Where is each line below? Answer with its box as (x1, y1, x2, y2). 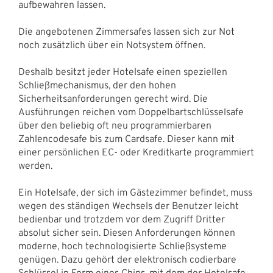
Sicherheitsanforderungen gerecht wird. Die (18, 93, 208, 106)
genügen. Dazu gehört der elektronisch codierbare (18, 254, 236, 267)
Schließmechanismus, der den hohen (18, 80, 176, 93)
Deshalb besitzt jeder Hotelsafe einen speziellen (18, 66, 227, 79)
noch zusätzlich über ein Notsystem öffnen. (18, 40, 205, 52)
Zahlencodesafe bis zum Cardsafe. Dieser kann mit (18, 133, 235, 146)
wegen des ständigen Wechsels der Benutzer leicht (18, 200, 239, 213)
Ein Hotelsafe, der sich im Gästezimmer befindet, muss (18, 187, 252, 200)
